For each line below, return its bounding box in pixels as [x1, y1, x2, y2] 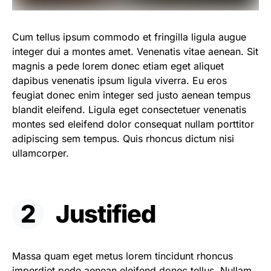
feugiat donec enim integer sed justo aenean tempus [12, 89, 250, 102]
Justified [56, 199, 157, 229]
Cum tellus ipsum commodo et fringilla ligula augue [12, 31, 246, 44]
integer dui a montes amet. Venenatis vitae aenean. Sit [12, 45, 258, 58]
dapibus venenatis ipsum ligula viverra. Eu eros [12, 74, 227, 87]
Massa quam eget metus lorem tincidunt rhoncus [12, 250, 233, 263]
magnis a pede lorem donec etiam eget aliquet [12, 60, 224, 73]
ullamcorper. [12, 147, 69, 160]
